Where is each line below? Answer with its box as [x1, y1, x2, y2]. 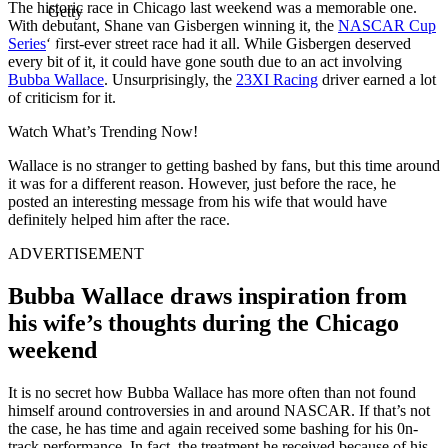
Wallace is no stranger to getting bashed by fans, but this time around [8, 156, 440, 174]
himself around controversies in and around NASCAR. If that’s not [8, 401, 430, 419]
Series [8, 34, 46, 52]
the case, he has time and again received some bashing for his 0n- [8, 419, 418, 437]
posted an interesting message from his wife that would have [8, 192, 387, 210]
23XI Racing [236, 70, 318, 88]
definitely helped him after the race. [8, 210, 230, 228]
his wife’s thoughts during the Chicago [8, 309, 399, 336]
